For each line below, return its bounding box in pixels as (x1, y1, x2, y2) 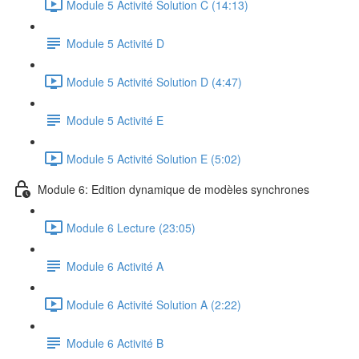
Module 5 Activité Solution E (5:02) (67, 150, 241, 167)
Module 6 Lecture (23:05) (67, 219, 196, 236)
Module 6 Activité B (67, 334, 163, 351)
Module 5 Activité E (67, 111, 163, 128)
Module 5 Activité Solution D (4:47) (67, 73, 242, 90)
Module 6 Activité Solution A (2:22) (67, 296, 241, 313)
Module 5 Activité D (67, 34, 164, 51)
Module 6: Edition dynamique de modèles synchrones (38, 180, 309, 197)
